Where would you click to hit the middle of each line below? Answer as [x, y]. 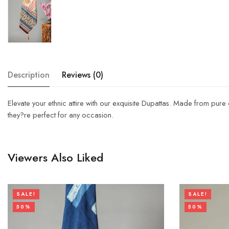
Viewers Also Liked [55, 157]
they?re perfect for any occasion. [61, 114]
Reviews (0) [83, 75]
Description [29, 75]
